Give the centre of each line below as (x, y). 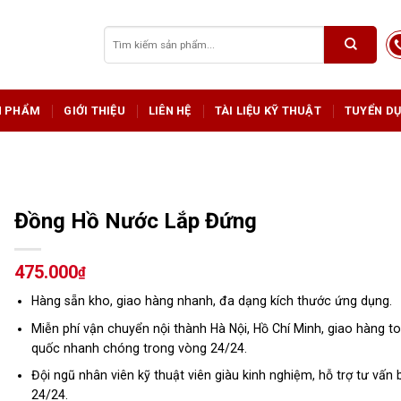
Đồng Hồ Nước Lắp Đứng (136, 221)
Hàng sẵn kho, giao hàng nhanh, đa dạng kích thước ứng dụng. (211, 301)
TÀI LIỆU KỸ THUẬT (268, 110)
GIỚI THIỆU (94, 110)
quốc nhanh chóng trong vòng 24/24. (139, 348)
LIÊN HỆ (170, 110)
